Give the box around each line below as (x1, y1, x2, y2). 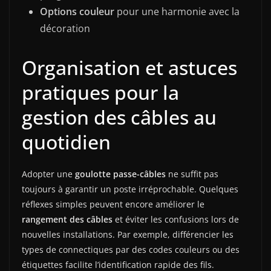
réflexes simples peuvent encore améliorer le (22, 198, 204, 210)
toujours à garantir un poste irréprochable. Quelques (22, 183, 238, 195)
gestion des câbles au (22, 103, 217, 130)
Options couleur (40, 4, 114, 18)
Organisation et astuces (22, 54, 237, 80)
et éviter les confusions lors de (113, 213, 239, 225)
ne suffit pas (166, 168, 218, 180)
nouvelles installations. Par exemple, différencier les (22, 228, 233, 240)
